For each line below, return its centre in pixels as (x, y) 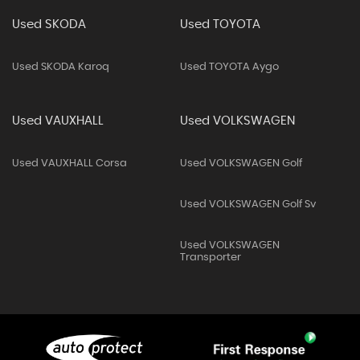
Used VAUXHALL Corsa (70, 164)
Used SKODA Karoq (61, 67)
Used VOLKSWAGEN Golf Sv (247, 205)
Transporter (210, 258)
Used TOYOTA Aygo (229, 67)
